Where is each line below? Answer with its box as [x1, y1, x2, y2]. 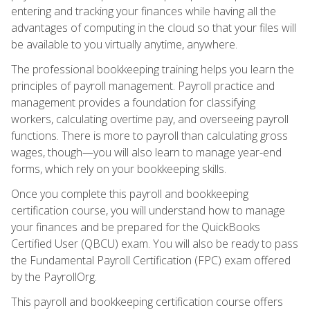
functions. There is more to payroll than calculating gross [11, 127, 288, 143]
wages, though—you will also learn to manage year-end [11, 144, 282, 160]
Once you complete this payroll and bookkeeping [11, 185, 248, 201]
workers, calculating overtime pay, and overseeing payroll [11, 111, 289, 127]
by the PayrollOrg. [11, 268, 97, 284]
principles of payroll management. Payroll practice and [11, 77, 275, 93]
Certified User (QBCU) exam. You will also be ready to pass [11, 235, 298, 251]
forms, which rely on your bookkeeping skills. [11, 161, 226, 176]
